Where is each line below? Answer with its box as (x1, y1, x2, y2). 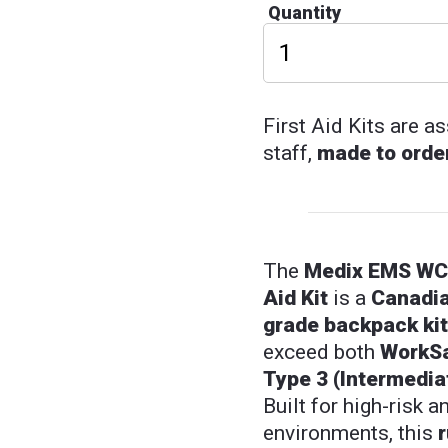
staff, (263, 141, 317, 166)
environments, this (263, 421, 438, 446)
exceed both (263, 340, 380, 365)
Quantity (268, 2, 341, 24)
